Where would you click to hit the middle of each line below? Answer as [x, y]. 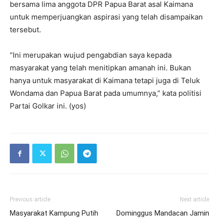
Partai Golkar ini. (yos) [48, 106]
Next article [195, 199]
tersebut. [25, 30]
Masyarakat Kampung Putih [54, 213]
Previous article [30, 199]
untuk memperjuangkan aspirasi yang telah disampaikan [106, 17]
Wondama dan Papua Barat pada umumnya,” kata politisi [106, 93]
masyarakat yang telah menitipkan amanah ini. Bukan [100, 68]
